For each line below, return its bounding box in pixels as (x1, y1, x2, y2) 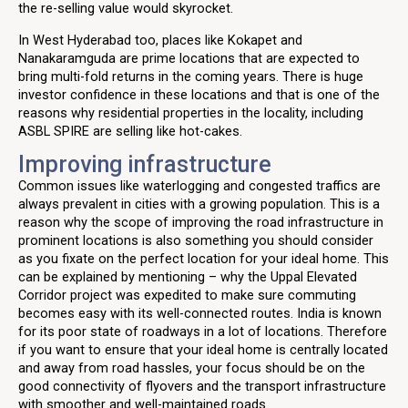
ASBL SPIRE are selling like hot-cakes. (18, 122, 242, 139)
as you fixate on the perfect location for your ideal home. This (18, 250, 389, 268)
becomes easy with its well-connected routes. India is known (18, 305, 382, 322)
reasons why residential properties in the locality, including (18, 104, 363, 121)
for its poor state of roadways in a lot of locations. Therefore (18, 323, 387, 341)
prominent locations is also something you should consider (18, 232, 373, 250)
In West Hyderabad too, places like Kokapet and (18, 31, 302, 48)
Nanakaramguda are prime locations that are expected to (18, 49, 360, 66)
